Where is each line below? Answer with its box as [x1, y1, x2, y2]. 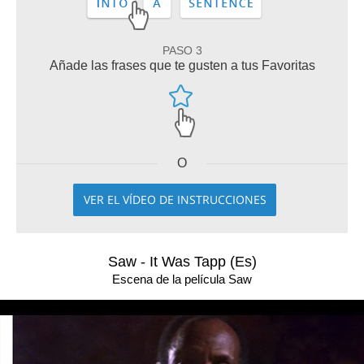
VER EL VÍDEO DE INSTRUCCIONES [83, 192, 266, 207]
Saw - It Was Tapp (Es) [107, 253, 257, 270]
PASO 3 [162, 44, 202, 57]
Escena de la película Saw [112, 272, 252, 286]
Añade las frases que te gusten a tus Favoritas [49, 58, 315, 72]
